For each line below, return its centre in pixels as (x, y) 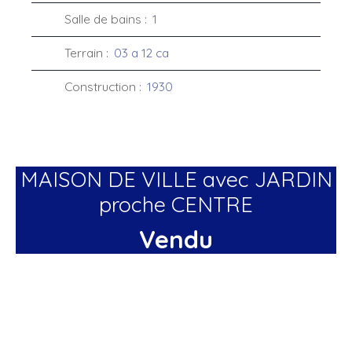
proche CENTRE (176, 204)
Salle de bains (103, 19)
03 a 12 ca (141, 53)
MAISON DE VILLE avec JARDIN (176, 179)
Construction (100, 86)
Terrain (84, 53)
